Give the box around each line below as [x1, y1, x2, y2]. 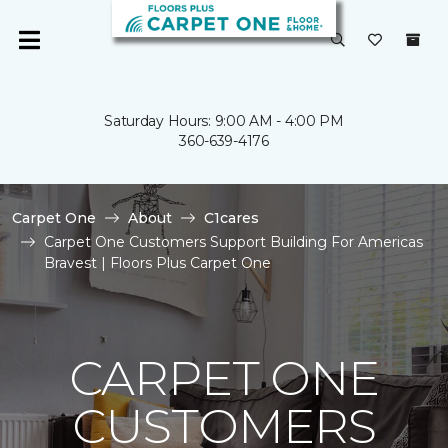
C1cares [204, 209, 259, 227]
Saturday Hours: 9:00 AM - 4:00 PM [104, 112, 344, 130]
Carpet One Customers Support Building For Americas [44, 233, 423, 251]
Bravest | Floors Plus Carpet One [44, 254, 271, 272]
